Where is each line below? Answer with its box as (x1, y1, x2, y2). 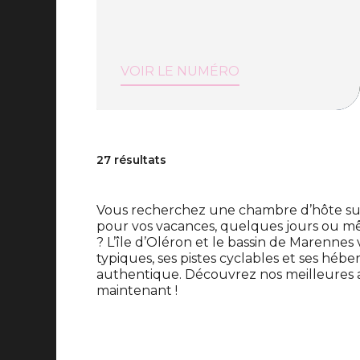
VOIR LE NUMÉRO (121, 63, 239, 79)
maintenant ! (96, 282, 178, 298)
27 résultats (96, 153, 166, 168)
